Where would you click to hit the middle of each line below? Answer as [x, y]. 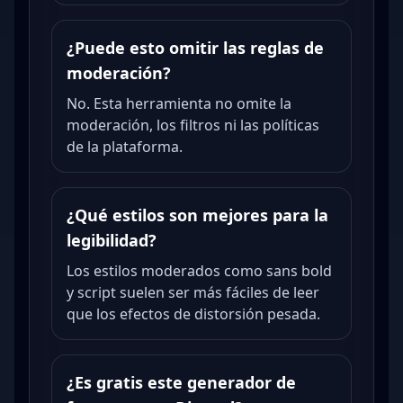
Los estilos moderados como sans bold [199, 271]
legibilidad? [112, 240]
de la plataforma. [125, 147]
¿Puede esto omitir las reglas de [195, 48]
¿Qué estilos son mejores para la [197, 215]
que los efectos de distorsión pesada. [193, 314]
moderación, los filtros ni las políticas [193, 125]
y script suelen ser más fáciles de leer [193, 292]
